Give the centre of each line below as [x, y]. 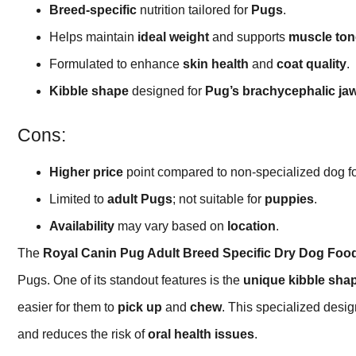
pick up [140, 308]
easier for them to [68, 308]
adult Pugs [140, 199]
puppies [289, 199]
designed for [167, 91]
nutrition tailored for [194, 10]
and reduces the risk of [83, 335]
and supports [249, 37]
